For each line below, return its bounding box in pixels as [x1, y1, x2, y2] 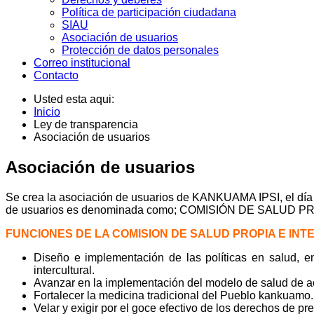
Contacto [34, 69, 78, 82]
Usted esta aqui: [34, 93, 120, 106]
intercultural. [34, 264, 95, 277]
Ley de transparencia [34, 118, 138, 131]
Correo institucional [34, 57, 130, 69]
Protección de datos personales [62, 44, 219, 57]
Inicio [34, 106, 60, 118]
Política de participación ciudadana [62, 6, 236, 19]
